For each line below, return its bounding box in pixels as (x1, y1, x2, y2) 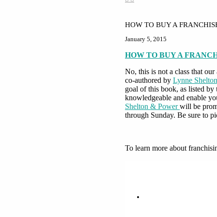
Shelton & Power (125, 102, 180, 110)
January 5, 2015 (125, 35, 167, 43)
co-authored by (125, 76, 173, 84)
